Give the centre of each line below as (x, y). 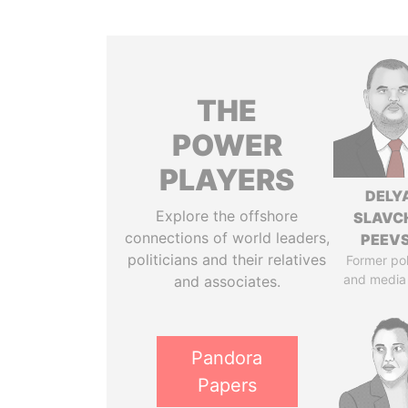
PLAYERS (227, 180)
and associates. (227, 281)
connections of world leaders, (227, 238)
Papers (227, 385)
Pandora (227, 358)
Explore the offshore (227, 216)
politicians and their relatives (227, 260)
